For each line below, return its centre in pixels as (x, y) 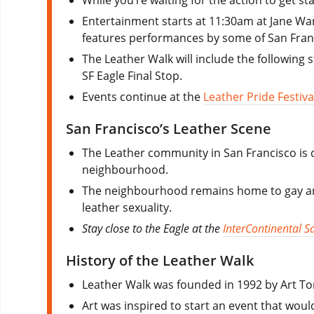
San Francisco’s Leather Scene (169, 128)
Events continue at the (143, 96)
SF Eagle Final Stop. (132, 75)
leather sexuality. (127, 207)
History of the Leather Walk (160, 260)
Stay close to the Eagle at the (153, 228)
